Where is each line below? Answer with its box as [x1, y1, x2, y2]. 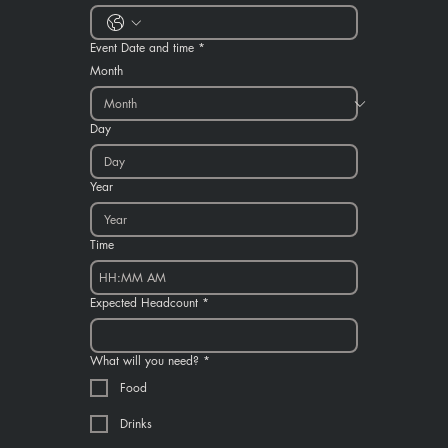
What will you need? [90, 352, 199, 370]
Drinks [120, 415, 152, 433]
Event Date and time [90, 39, 194, 57]
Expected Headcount [90, 294, 198, 312]
